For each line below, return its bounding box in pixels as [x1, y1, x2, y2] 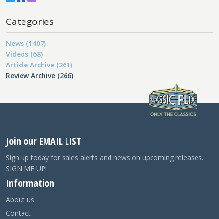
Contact [6, 208, 31, 218]
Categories [6, 15, 54, 28]
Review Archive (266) [6, 71, 73, 81]
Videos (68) [6, 49, 43, 59]
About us [6, 195, 34, 204]
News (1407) [6, 39, 46, 48]
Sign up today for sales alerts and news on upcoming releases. [6, 153, 203, 163]
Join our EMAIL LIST [6, 134, 81, 148]
